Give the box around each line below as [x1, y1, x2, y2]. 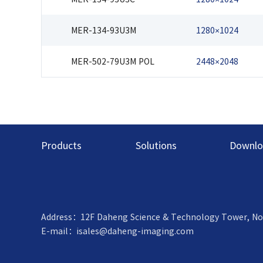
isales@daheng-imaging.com [76, 225, 194, 237]
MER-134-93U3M [71, 24, 136, 36]
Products [41, 138, 82, 153]
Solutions [135, 138, 177, 153]
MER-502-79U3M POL [71, 55, 154, 68]
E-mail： [41, 225, 76, 237]
